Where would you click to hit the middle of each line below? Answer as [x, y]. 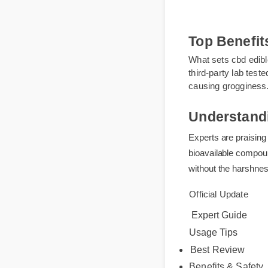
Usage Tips [219, 252]
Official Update [228, 225]
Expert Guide [225, 234]
